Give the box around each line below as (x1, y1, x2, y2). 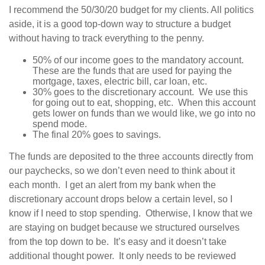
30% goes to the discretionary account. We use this (33, 87, 248, 98)
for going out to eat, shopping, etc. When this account (33, 98, 256, 108)
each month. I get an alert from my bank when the (9, 180, 216, 190)
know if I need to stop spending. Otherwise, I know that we (9, 208, 253, 219)
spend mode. (33, 119, 89, 130)
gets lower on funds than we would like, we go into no (33, 108, 256, 119)
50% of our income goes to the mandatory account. (33, 55, 246, 66)
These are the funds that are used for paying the (33, 66, 232, 76)
